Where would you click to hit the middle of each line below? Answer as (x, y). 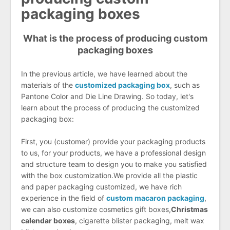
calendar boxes (48, 221)
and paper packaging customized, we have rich (101, 187)
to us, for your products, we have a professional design (113, 153)
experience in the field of (63, 198)
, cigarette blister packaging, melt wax (140, 221)
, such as (185, 85)
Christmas (189, 209)
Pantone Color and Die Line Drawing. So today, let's (107, 96)
